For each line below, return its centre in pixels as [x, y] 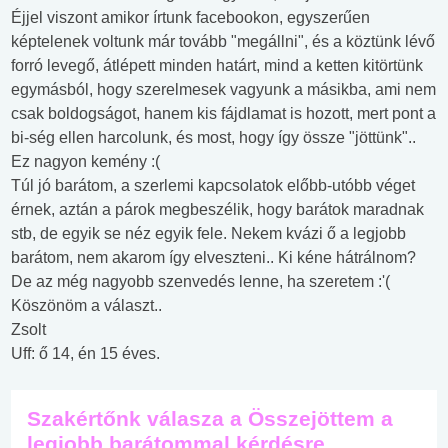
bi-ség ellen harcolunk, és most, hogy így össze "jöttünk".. [213, 137]
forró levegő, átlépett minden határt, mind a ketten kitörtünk [217, 65]
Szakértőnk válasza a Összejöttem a [210, 418]
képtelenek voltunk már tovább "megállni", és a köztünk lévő [223, 41]
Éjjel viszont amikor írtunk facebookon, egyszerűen [190, 17]
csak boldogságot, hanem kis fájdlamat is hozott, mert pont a [223, 113]
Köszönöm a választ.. [86, 305]
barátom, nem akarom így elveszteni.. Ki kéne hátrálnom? [213, 257]
